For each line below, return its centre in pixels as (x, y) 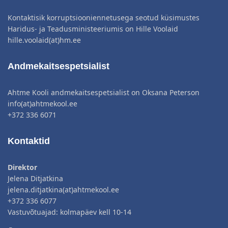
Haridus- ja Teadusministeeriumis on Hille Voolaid (93, 28)
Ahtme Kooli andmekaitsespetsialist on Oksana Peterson (104, 92)
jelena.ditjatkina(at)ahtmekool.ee (63, 189)
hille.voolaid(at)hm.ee (44, 40)
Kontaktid (29, 141)
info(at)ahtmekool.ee (42, 103)
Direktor (22, 167)
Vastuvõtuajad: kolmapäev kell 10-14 (69, 212)
